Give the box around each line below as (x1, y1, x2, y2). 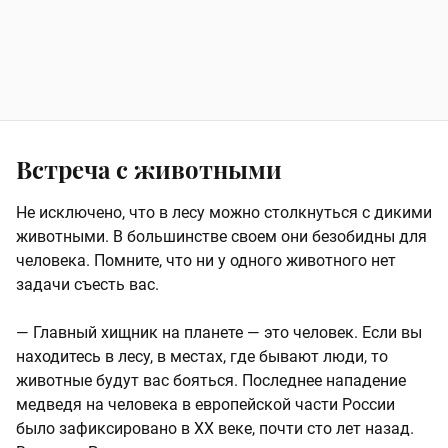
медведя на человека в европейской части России (16, 395, 395, 415)
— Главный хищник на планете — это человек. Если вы (16, 323, 422, 343)
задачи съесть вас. (16, 275, 159, 295)
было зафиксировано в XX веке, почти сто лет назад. (16, 419, 414, 439)
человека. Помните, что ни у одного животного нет (16, 251, 396, 271)
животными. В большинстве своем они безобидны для (16, 227, 427, 247)
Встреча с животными (16, 153, 282, 186)
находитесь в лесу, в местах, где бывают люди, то (16, 347, 388, 367)
